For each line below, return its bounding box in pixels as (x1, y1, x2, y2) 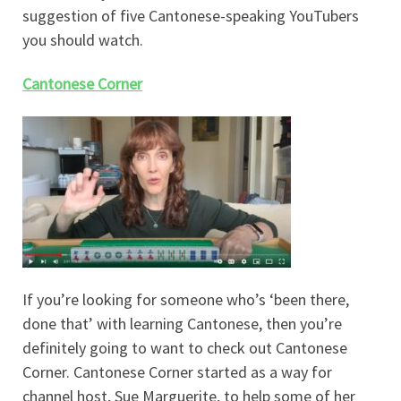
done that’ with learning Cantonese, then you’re (22, 313, 342, 335)
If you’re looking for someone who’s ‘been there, (22, 289, 349, 311)
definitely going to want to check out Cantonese (22, 337, 347, 359)
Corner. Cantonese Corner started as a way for (22, 362, 332, 383)
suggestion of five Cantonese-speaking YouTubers (22, 4, 359, 26)
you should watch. (22, 29, 143, 50)
